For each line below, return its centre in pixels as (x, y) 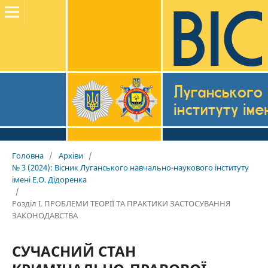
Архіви (71, 155)
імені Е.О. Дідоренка (49, 179)
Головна (28, 155)
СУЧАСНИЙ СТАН (74, 251)
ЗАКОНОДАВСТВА (45, 215)
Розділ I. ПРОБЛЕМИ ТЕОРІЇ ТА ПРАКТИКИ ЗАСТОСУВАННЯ (121, 203)
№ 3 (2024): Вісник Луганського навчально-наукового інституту (130, 167)
